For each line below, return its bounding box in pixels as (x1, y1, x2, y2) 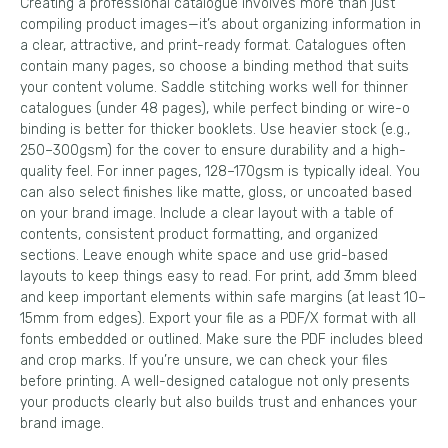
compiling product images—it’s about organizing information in (20, 16, 421, 33)
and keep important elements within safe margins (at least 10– (20, 289, 426, 306)
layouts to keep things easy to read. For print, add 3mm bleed (20, 268, 417, 285)
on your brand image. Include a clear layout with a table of (20, 205, 393, 222)
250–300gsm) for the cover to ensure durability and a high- (20, 142, 406, 159)
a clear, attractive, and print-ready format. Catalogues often (20, 37, 406, 54)
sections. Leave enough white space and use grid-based (20, 247, 388, 264)
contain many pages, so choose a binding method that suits (20, 58, 409, 75)
